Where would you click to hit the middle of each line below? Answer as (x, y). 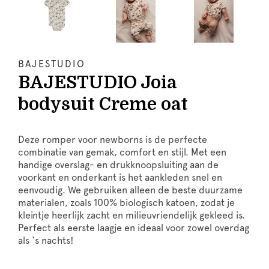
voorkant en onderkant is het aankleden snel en (120, 177)
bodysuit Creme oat (103, 104)
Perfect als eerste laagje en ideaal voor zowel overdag (134, 228)
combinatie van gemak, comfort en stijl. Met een (122, 152)
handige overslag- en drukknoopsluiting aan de (118, 165)
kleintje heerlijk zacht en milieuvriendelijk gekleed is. (131, 215)
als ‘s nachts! (46, 240)
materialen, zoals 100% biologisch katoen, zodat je (126, 202)
